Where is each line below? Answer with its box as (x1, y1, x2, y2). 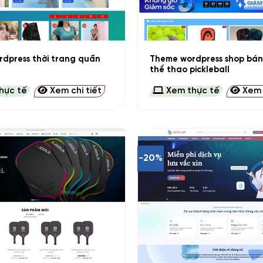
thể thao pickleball (149, 65, 230, 75)
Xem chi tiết (48, 86, 102, 96)
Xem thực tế (163, 86, 220, 96)
